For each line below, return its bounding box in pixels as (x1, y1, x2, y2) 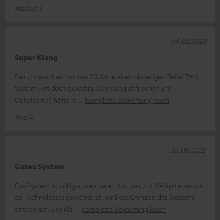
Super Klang (15, 52, 58, 62)
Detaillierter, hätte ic (15, 95, 78, 104)
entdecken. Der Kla (15, 204, 74, 213)
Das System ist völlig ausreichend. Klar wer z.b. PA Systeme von (15, 180, 204, 190)
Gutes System (15, 161, 65, 171)
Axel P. (15, 112, 34, 121)
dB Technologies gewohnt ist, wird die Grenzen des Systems (15, 192, 194, 201)
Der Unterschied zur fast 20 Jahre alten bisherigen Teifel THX (15, 71, 198, 81)
